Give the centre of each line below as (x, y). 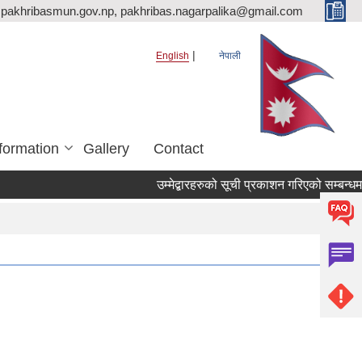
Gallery (106, 148)
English (173, 56)
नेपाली (230, 56)
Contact (179, 148)
